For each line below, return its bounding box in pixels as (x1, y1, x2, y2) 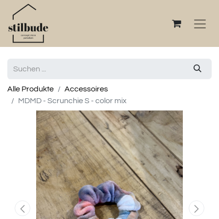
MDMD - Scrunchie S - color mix (18, 97, 127, 105)
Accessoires (65, 85, 108, 93)
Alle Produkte (7, 85, 54, 93)
